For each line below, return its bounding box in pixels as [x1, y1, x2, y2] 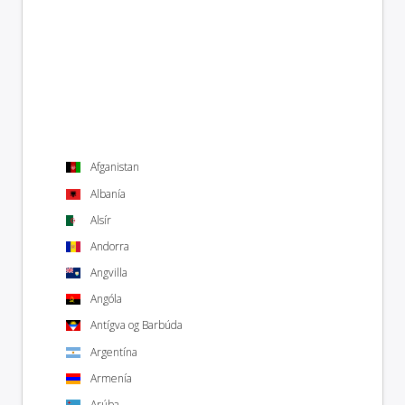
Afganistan [90, 159, 139, 175]
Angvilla [90, 265, 127, 281]
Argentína [90, 344, 137, 360]
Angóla [90, 291, 122, 307]
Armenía [90, 370, 132, 386]
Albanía [90, 185, 126, 202]
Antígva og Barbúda [90, 317, 183, 334]
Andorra [90, 238, 129, 254]
